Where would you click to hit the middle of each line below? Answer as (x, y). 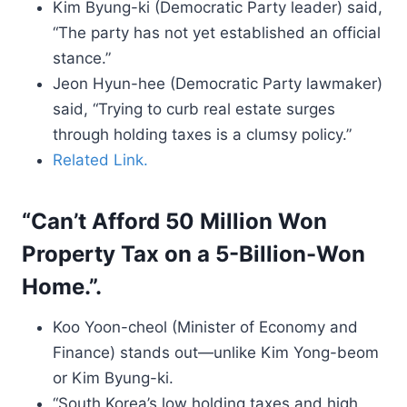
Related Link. (100, 160)
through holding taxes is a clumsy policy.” (202, 134)
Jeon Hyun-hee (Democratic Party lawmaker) (218, 84)
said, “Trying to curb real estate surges (194, 109)
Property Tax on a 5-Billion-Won (194, 254)
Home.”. (62, 287)
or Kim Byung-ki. (113, 378)
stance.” (82, 58)
